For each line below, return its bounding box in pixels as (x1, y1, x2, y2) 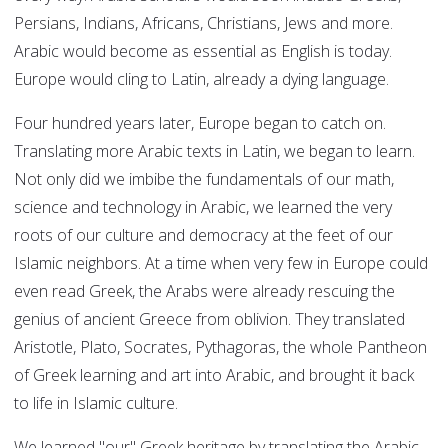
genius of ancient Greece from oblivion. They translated (14, 308, 405, 331)
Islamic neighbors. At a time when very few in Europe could (14, 252, 428, 275)
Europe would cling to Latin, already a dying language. (14, 68, 389, 91)
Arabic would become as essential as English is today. (14, 40, 392, 63)
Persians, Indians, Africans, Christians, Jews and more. (14, 12, 393, 35)
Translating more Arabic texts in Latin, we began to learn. (14, 140, 415, 163)
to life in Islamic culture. (14, 392, 178, 415)
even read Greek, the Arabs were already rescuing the (14, 280, 395, 303)
